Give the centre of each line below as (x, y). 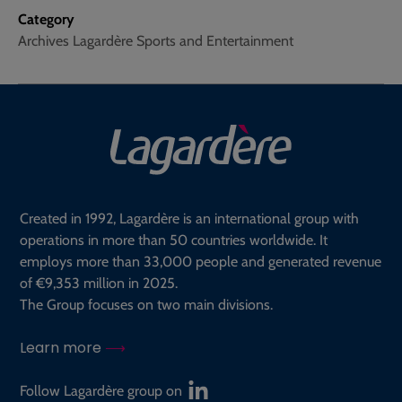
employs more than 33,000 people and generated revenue (201, 261)
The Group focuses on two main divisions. (146, 304)
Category (46, 20)
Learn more (62, 347)
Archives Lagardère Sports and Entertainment (156, 41)
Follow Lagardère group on (101, 390)
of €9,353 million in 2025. (99, 283)
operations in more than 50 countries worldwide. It (174, 240)
